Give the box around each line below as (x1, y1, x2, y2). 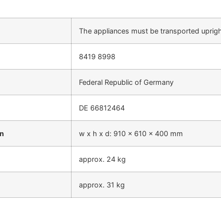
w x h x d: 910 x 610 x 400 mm (79, 129, 183, 138)
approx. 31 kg (79, 181, 125, 189)
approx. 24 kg (79, 155, 126, 164)
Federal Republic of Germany (79, 78, 174, 87)
